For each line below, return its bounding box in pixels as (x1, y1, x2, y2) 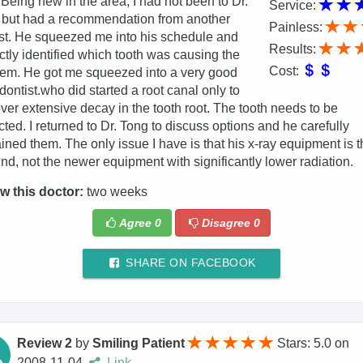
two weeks (83, 185, 147, 199)
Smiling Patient (92, 336, 186, 351)
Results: (268, 42, 319, 57)
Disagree (201, 216, 254, 230)
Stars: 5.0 (277, 336, 335, 351)
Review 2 (17, 336, 73, 351)
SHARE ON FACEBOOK (122, 257, 256, 270)
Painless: (268, 20, 326, 35)
